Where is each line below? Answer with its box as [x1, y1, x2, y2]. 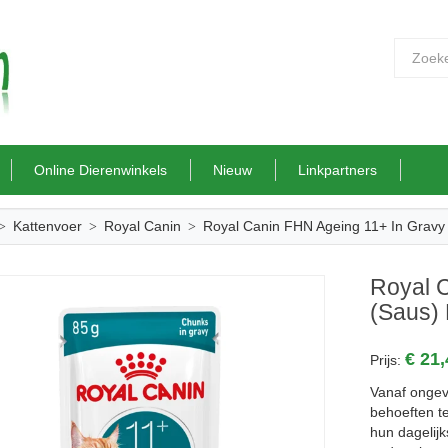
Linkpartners [298, 162, 377, 178]
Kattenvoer [12, 218, 82, 234]
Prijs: [370, 352, 406, 368]
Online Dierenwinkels [34, 162, 167, 178]
